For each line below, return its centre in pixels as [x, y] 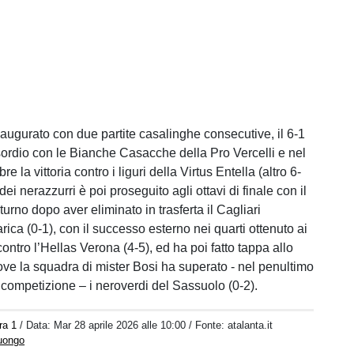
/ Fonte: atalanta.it [231, 325]
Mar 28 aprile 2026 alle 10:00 [120, 325]
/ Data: [37, 325]
